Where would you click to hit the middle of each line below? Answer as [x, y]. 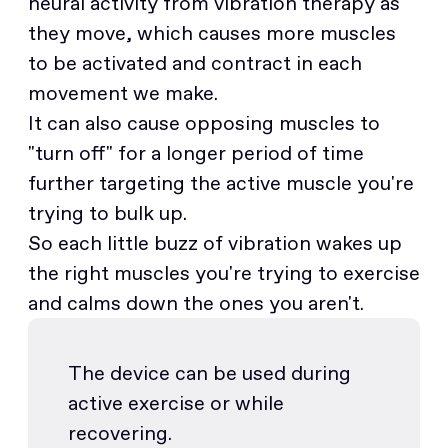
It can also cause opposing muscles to [204, 122]
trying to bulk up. [110, 212]
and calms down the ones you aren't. [196, 302]
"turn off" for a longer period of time [196, 152]
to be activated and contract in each [195, 62]
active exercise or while [176, 402]
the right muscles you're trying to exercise [224, 272]
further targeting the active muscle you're [221, 182]
